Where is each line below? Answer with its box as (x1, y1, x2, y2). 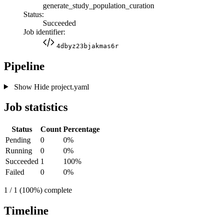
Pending (5, 136, 31, 145)
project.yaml (49, 82, 89, 91)
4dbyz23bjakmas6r (56, 42, 119, 50)
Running (5, 146, 32, 155)
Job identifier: (23, 27, 65, 36)
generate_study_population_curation (43, 1, 154, 10)
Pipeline (4, 59, 45, 73)
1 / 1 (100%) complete (4, 186, 72, 195)
